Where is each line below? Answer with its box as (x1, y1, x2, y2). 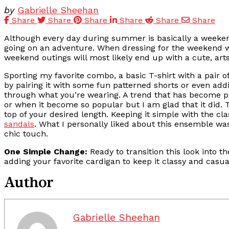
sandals (4, 119, 34, 129)
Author (4, 176, 54, 189)
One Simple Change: (4, 147, 87, 157)
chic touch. (4, 129, 48, 139)
